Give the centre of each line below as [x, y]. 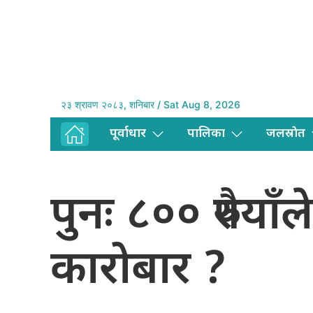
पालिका [206, 134]
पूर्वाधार [128, 134]
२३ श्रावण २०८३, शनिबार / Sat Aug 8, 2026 [151, 105]
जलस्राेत [286, 134]
